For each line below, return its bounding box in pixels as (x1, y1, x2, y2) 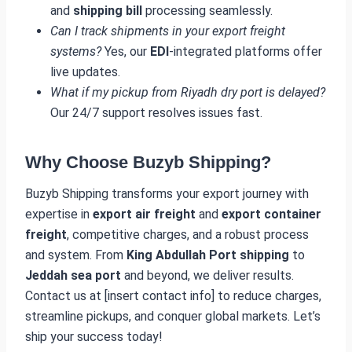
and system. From (25, 247, 126, 262)
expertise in (25, 206, 93, 222)
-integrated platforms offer (169, 43, 322, 59)
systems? (50, 43, 101, 59)
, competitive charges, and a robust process (67, 226, 309, 242)
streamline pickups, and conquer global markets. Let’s (25, 308, 321, 324)
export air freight (93, 206, 196, 222)
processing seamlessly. (142, 2, 273, 18)
